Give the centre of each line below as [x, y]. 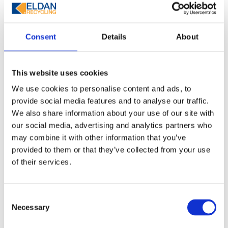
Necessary [31, 207]
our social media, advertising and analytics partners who [112, 125]
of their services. [41, 162]
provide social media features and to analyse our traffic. [110, 101]
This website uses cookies [60, 73]
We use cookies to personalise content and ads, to [102, 89]
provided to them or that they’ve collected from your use [111, 150]
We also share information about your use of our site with [113, 113]
